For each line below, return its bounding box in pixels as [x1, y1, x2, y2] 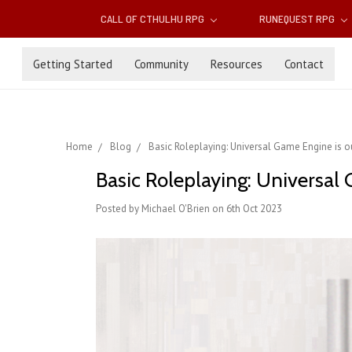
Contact [284, 56, 324, 71]
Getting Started [33, 56, 112, 71]
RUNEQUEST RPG [258, 12, 337, 26]
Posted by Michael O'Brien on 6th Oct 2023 [96, 202, 282, 216]
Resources [211, 56, 262, 71]
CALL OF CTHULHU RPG [101, 12, 207, 26]
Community [134, 56, 189, 71]
